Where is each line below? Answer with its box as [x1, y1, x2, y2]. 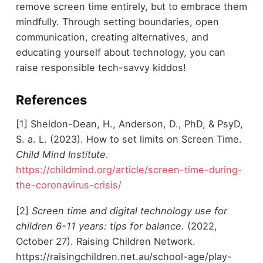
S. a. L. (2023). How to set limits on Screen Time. [15, 133, 242, 145]
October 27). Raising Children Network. [15, 235, 195, 248]
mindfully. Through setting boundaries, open [15, 16, 219, 28]
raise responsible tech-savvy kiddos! [15, 62, 186, 74]
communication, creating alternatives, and [15, 31, 208, 43]
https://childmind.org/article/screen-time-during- [15, 163, 242, 176]
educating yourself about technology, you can [15, 46, 225, 59]
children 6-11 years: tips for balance [15, 220, 181, 232]
